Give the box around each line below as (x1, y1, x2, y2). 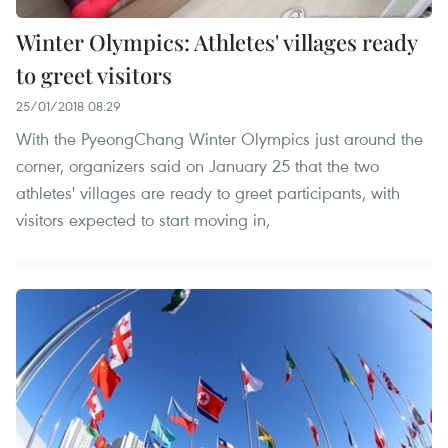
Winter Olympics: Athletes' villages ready (16, 27, 417, 58)
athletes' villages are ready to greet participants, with (16, 181, 400, 205)
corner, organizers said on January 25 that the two (16, 154, 379, 178)
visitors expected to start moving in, (16, 208, 270, 232)
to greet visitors (16, 60, 172, 91)
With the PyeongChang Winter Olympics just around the (16, 127, 423, 151)
